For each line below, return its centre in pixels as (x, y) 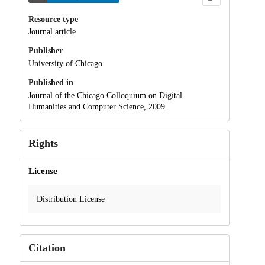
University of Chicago (65, 64)
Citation (47, 248)
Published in (51, 83)
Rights (43, 143)
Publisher (45, 51)
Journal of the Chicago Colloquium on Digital (105, 95)
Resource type (53, 19)
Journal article (52, 32)
